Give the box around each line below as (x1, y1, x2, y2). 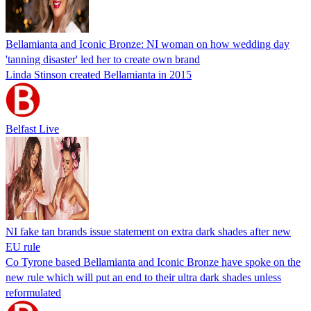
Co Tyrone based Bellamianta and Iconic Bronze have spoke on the (6, 255, 301, 268)
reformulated (6, 286, 61, 299)
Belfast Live (6, 122, 59, 135)
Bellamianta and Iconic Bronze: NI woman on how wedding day (6, 37, 289, 50)
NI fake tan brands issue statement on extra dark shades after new (6, 225, 291, 237)
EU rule (6, 240, 40, 253)
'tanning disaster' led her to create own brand (6, 53, 200, 65)
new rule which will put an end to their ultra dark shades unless (6, 271, 281, 283)
